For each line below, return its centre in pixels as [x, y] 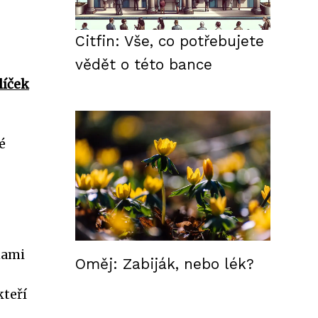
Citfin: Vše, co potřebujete [170, 41]
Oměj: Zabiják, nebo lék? [165, 264]
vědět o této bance [144, 65]
